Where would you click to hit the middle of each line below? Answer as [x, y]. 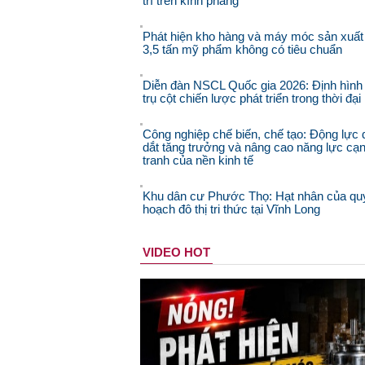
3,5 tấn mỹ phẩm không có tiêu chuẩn [242, 50]
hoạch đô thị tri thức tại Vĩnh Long [231, 209]
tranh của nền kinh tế [198, 161]
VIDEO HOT [176, 253]
